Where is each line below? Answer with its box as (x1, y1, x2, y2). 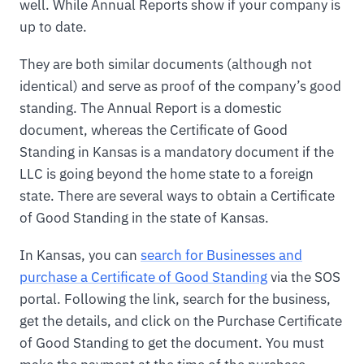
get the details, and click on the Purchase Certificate (19, 312, 342, 331)
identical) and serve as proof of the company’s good (19, 77, 341, 96)
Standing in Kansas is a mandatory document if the (19, 143, 334, 162)
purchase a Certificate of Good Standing (19, 268, 267, 287)
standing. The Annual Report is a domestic (19, 99, 282, 118)
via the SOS (267, 268, 340, 287)
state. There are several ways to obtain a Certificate (19, 187, 335, 206)
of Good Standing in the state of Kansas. (19, 209, 269, 227)
